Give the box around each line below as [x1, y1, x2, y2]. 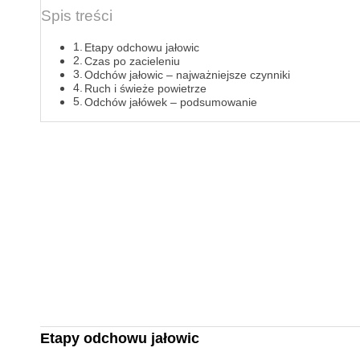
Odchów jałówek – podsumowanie [84, 96, 258, 109]
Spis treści [40, 7, 112, 25]
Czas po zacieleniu [84, 55, 181, 68]
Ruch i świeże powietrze [84, 82, 207, 96]
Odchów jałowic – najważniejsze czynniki [84, 68, 291, 82]
